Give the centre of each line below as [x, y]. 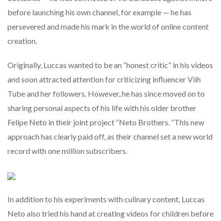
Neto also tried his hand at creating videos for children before [110, 213]
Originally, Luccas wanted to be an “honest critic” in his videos [110, 65]
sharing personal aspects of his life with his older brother [102, 108]
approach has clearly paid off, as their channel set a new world [110, 136]
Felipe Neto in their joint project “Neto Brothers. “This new [106, 122]
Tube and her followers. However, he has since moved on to [106, 93]
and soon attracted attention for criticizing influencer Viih [104, 79]
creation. [22, 40]
